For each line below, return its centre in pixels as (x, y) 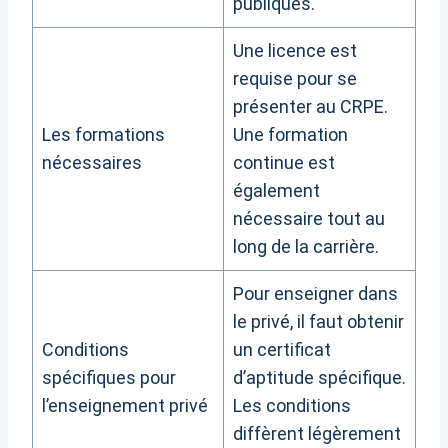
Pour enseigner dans (315, 294)
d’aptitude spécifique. (319, 378)
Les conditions (292, 406)
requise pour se (295, 79)
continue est (284, 163)
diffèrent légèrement (317, 434)
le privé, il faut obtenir (318, 322)
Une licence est (295, 51)
